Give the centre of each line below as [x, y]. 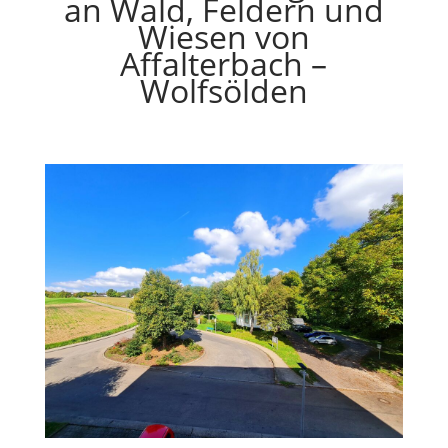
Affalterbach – [224, 63]
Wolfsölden [223, 90]
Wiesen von [223, 36]
